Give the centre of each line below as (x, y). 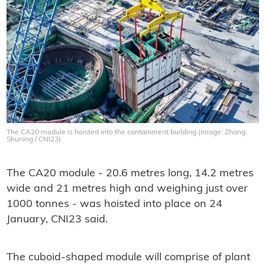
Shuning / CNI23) (33, 140)
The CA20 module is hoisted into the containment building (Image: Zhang (126, 133)
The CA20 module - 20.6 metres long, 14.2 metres (130, 174)
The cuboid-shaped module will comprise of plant (128, 258)
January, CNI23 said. (57, 220)
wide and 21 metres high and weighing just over (127, 189)
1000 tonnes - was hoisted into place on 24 (114, 205)
